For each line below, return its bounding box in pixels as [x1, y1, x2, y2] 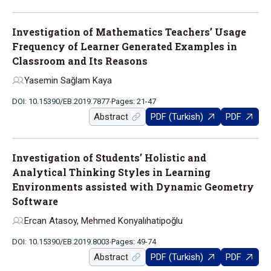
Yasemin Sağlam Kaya [24, 75, 112, 86]
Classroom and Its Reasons [12, 54, 148, 67]
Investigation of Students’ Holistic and [12, 151, 206, 164]
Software [12, 195, 58, 207]
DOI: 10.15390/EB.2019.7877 [12, 97, 109, 106]
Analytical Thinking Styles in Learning [12, 166, 211, 178]
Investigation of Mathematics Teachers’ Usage [12, 25, 246, 38]
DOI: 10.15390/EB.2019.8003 [12, 237, 109, 246]
